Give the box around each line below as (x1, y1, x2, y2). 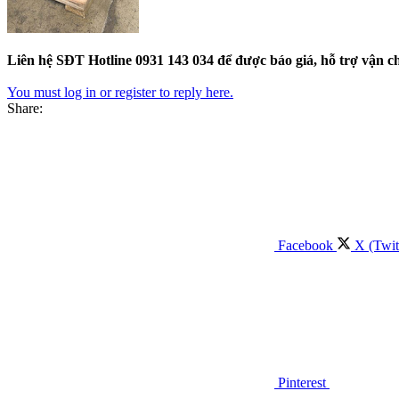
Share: (7, 100, 43, 116)
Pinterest (278, 374, 326, 390)
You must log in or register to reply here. (7, 84, 233, 100)
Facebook (278, 237, 333, 253)
